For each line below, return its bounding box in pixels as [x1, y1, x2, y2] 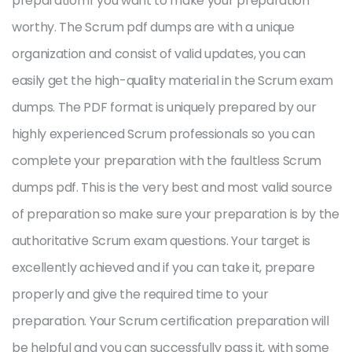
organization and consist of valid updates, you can [12, 45, 306, 63]
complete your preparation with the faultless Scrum [12, 152, 321, 170]
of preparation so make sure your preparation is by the [12, 205, 339, 223]
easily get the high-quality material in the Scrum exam [12, 71, 333, 90]
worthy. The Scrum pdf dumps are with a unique [12, 18, 295, 36]
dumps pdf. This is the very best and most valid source [12, 178, 332, 196]
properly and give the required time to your [12, 285, 269, 303]
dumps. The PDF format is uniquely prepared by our [12, 98, 317, 116]
